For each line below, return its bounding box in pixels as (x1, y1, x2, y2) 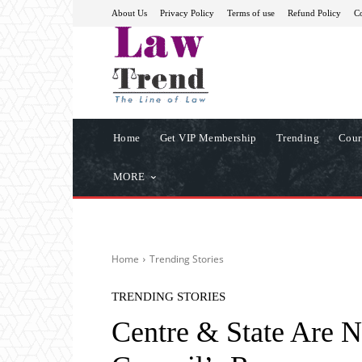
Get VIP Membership (159, 131, 257, 144)
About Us (112, 7, 147, 18)
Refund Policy (288, 7, 341, 18)
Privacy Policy (160, 7, 214, 18)
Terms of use (227, 7, 275, 18)
